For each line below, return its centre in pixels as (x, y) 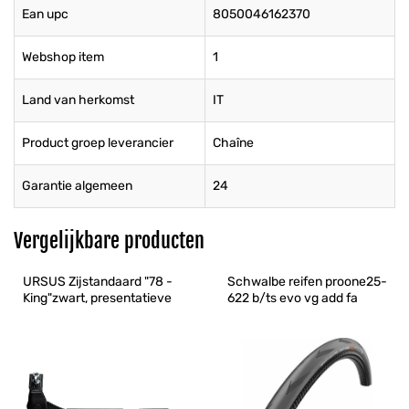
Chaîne (233, 143)
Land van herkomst (78, 100)
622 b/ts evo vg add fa (293, 299)
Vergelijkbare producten (109, 241)
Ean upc (45, 15)
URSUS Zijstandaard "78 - (99, 282)
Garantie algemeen (77, 186)
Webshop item (63, 58)
